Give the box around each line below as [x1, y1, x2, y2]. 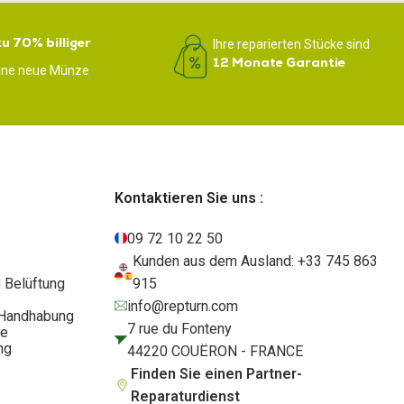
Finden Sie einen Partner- [131, 364, 302, 382]
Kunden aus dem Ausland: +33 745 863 [133, 252, 378, 270]
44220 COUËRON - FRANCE [127, 342, 303, 360]
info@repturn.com [127, 297, 238, 315]
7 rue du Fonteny [127, 319, 232, 337]
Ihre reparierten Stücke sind [213, 37, 371, 51]
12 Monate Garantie [213, 54, 346, 70]
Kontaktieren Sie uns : [115, 188, 263, 207]
